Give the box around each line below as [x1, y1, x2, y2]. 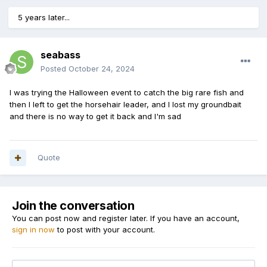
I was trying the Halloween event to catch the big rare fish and [10, 88, 244, 98]
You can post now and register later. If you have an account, [12, 213, 240, 223]
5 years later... [18, 13, 70, 23]
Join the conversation [12, 198, 135, 213]
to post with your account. [55, 225, 155, 235]
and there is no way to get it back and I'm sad [10, 111, 184, 122]
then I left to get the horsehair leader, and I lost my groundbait [10, 100, 241, 110]
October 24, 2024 [69, 64, 135, 74]
